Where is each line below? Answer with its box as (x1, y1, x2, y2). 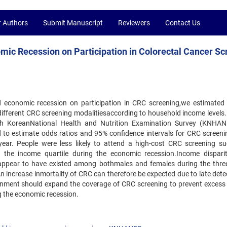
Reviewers (118, 19, 150, 27)
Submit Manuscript (43, 19, 103, 27)
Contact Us (165, 19, 200, 27)
